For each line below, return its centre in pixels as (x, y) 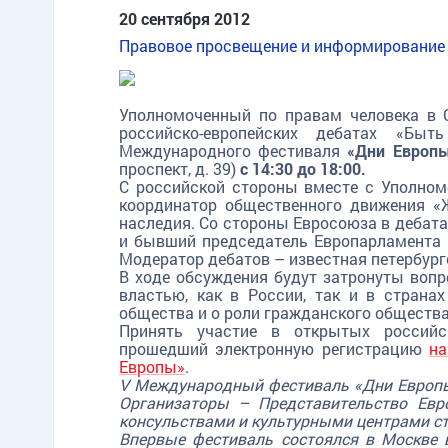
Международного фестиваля (233, 150)
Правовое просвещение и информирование (282, 45)
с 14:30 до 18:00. (303, 168)
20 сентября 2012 (184, 18)
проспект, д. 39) (179, 168)
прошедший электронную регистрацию (274, 348)
